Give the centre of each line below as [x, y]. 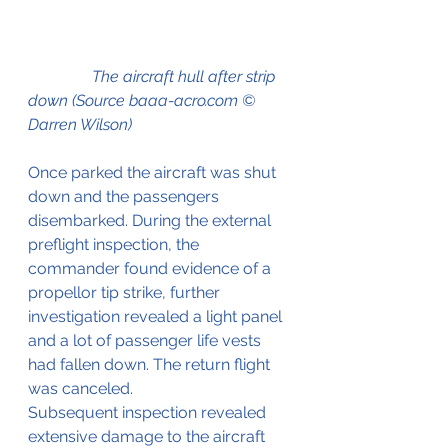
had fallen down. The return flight [151, 365]
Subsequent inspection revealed [149, 413]
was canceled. [80, 389]
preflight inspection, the [115, 245]
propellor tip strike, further [126, 293]
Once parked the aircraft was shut [154, 173]
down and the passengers [125, 197]
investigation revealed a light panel [157, 317]
